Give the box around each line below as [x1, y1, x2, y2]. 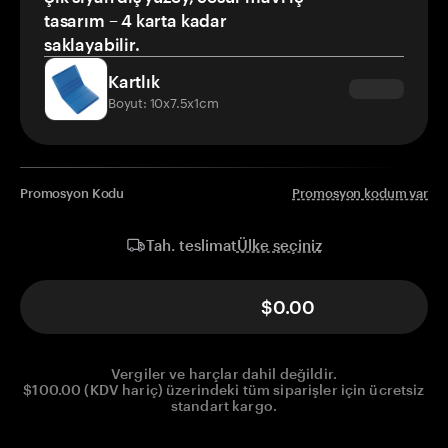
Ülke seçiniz [236, 235, 322, 254]
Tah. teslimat [146, 236, 237, 255]
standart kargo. [170, 397, 278, 415]
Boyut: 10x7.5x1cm [108, 91, 219, 112]
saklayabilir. [44, 34, 140, 55]
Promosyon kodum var [292, 185, 428, 202]
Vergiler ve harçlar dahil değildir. [111, 365, 337, 383]
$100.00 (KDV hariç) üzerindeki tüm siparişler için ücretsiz [23, 381, 425, 399]
